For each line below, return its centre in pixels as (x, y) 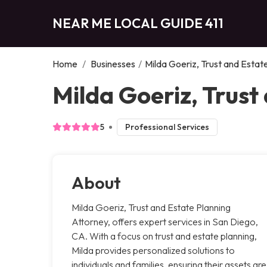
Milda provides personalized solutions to (153, 250)
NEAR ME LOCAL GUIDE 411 (138, 23)
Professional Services (167, 127)
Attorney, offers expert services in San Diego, (165, 221)
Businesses (113, 63)
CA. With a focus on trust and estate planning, (164, 236)
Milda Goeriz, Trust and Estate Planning (151, 207)
